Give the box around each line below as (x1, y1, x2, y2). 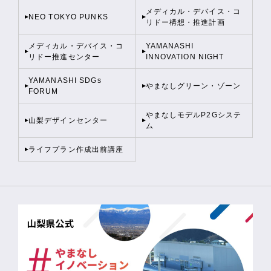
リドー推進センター (28, 53, 100, 61)
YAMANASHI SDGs (28, 76, 102, 85)
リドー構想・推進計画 (145, 18, 225, 27)
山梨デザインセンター (28, 116, 108, 125)
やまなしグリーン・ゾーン (145, 82, 241, 90)
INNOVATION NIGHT (145, 53, 224, 61)
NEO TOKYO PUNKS (28, 13, 108, 21)
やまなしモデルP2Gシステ (145, 111, 242, 119)
